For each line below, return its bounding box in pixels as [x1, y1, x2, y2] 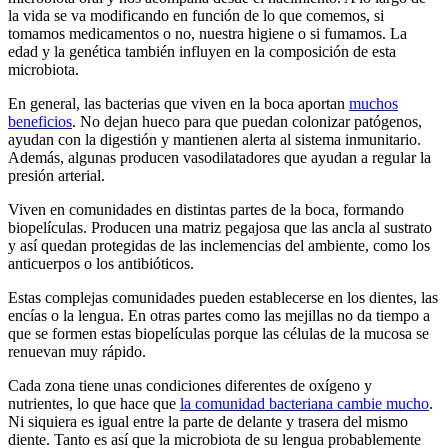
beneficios [8, 113, 72, 131]
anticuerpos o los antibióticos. [8, 255, 194, 273]
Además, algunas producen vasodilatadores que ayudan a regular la [8, 149, 431, 167]
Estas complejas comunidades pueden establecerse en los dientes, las [8, 289, 438, 307]
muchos [349, 95, 398, 113]
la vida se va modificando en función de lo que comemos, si [8, 7, 384, 25]
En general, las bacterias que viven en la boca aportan [8, 95, 349, 113]
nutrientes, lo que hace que [8, 395, 180, 413]
